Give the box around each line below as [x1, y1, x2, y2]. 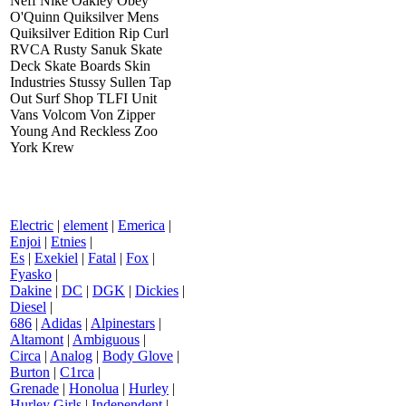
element [63, 217, 108, 233]
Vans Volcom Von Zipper [10, 106, 155, 122]
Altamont [10, 331, 63, 347]
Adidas [41, 314, 82, 331]
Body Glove [102, 347, 173, 363]
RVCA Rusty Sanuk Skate [10, 41, 162, 57]
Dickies [135, 282, 179, 298]
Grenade [10, 380, 59, 396]
